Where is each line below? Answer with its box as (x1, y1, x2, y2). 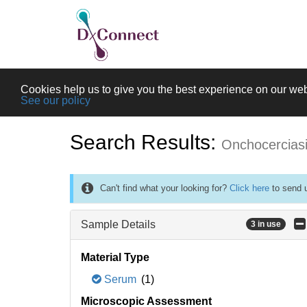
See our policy (21, 95, 90, 106)
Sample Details (81, 219, 156, 230)
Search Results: (70, 131, 221, 153)
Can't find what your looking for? (100, 183, 230, 193)
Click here (230, 183, 269, 193)
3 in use (251, 219, 281, 230)
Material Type (81, 251, 149, 263)
